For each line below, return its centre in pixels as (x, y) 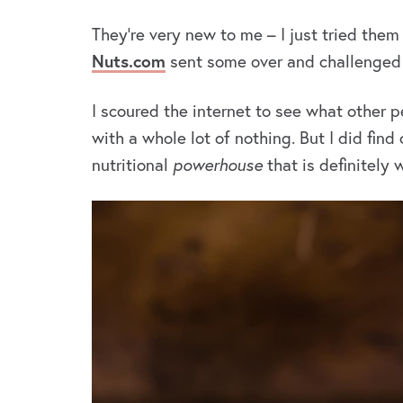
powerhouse (220, 165)
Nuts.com (129, 61)
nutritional (132, 165)
